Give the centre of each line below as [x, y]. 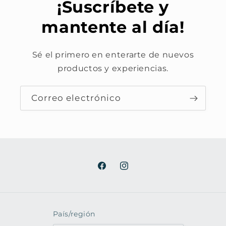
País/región [74, 214]
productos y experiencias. [113, 69]
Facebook [116, 171]
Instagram [139, 171]
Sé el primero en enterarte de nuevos [113, 55]
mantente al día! [113, 27]
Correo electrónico [76, 98]
